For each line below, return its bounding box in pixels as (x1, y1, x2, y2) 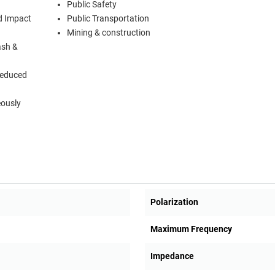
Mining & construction (67, 28, 150, 39)
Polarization (150, 197, 198, 207)
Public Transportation (67, 14, 149, 25)
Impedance (150, 251, 194, 261)
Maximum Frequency (150, 224, 232, 234)
